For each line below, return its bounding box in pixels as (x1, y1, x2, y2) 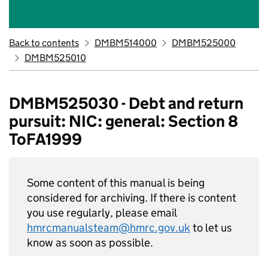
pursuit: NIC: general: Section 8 (9, 111, 238, 131)
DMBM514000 (94, 37, 157, 48)
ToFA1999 (9, 129, 82, 149)
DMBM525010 (24, 52, 86, 63)
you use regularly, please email (27, 206, 177, 220)
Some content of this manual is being (27, 176, 205, 190)
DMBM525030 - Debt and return (9, 93, 243, 113)
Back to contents (9, 37, 79, 48)
